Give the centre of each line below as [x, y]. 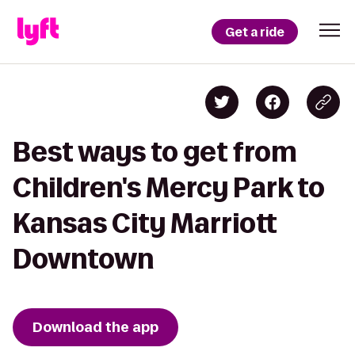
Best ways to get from [155, 152]
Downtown [83, 259]
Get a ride [255, 32]
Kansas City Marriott [145, 223]
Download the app [95, 327]
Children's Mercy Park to [169, 187]
